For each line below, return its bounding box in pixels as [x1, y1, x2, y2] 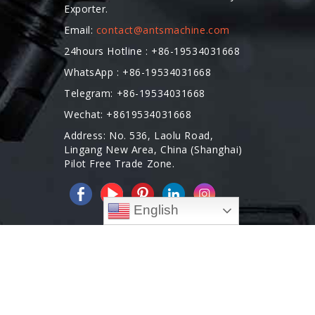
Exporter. [64, 2, 109, 15]
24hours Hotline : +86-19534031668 [64, 44, 240, 58]
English [130, 202, 179, 217]
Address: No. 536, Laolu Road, [64, 129, 214, 142]
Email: [64, 23, 96, 37]
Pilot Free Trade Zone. [64, 157, 175, 170]
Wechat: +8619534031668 [64, 108, 192, 121]
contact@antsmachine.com [96, 23, 230, 37]
